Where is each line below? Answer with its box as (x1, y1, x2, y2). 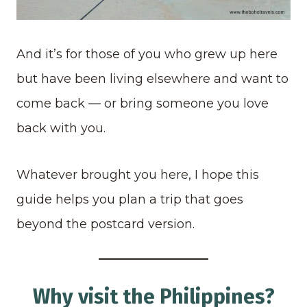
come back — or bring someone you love (16, 95, 269, 111)
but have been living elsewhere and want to (16, 71, 288, 86)
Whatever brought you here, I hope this (16, 167, 259, 182)
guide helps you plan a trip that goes (16, 191, 243, 207)
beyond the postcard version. (16, 216, 195, 232)
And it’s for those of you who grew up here (16, 46, 278, 62)
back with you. (16, 120, 106, 136)
